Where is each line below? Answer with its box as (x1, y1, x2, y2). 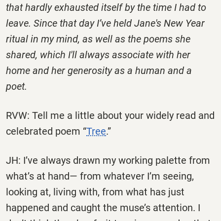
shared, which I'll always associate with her (6, 48, 190, 61)
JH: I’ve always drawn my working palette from (6, 154, 210, 166)
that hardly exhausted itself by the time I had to (6, 1, 206, 13)
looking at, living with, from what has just (6, 185, 184, 198)
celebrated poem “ (6, 125, 86, 137)
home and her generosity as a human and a (6, 64, 192, 76)
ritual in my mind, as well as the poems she (6, 33, 190, 45)
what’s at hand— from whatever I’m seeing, (6, 170, 194, 182)
